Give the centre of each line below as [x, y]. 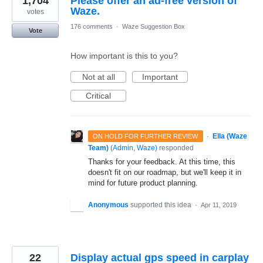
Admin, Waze [134, 148]
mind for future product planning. [143, 183]
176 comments [92, 26]
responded [176, 148]
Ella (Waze [230, 136]
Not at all [98, 77]
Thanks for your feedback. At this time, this [162, 161]
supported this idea [162, 205]
